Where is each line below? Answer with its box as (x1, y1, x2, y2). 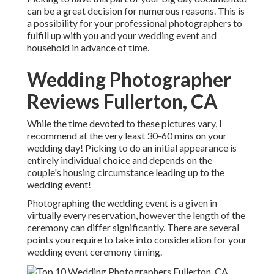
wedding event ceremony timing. (27, 246, 162, 258)
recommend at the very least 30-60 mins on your (27, 130, 227, 142)
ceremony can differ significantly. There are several (27, 221, 239, 234)
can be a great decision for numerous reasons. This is (27, 5, 245, 17)
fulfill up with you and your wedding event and (27, 29, 217, 42)
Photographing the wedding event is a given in (27, 197, 217, 209)
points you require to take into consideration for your (27, 234, 247, 246)
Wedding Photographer (27, 67, 231, 92)
